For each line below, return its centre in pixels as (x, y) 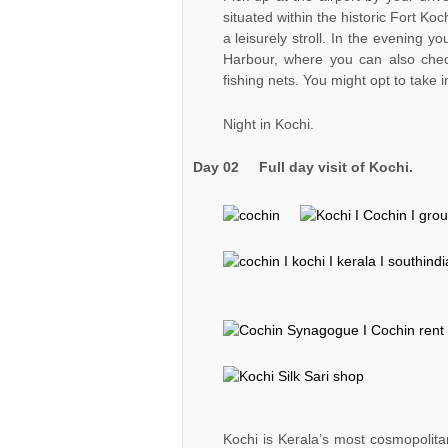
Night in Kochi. (268, 123)
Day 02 (225, 167)
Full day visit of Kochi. (335, 167)
